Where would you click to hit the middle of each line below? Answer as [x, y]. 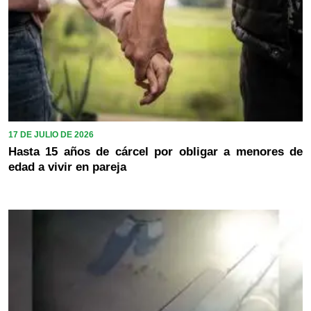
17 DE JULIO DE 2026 [51, 134]
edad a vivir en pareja [67, 167]
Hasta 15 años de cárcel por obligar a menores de [155, 151]
